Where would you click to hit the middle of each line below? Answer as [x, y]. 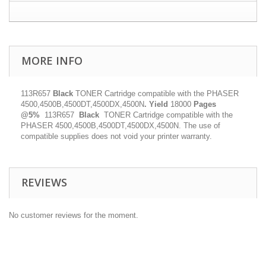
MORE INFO [52, 61]
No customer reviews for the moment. [74, 215]
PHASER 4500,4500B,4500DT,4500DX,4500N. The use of [121, 126]
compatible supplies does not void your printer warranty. [116, 136]
